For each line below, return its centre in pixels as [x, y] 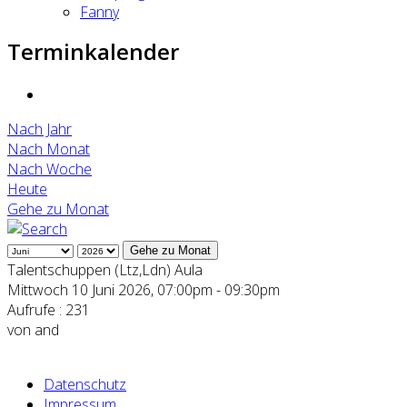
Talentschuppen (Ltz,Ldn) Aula [105, 269]
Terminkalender [93, 51]
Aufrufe [31, 309]
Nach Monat [49, 149]
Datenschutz [85, 384]
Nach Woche [50, 169]
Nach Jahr [40, 129]
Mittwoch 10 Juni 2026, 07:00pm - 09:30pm [144, 289]
